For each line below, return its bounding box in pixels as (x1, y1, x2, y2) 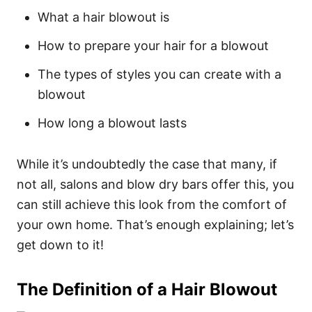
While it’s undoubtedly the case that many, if (17, 157, 277, 171)
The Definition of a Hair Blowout (17, 279, 277, 299)
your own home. (17, 217, 116, 232)
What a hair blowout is (38, 10, 169, 24)
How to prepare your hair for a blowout (38, 38, 269, 53)
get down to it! (17, 237, 104, 252)
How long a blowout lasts (38, 116, 187, 130)
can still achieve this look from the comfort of (17, 197, 287, 212)
